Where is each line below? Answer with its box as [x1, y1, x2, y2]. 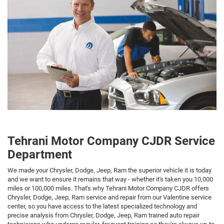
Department [7, 147, 72, 162]
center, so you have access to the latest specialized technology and [7, 202, 197, 210]
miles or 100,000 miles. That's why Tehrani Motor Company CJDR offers [7, 184, 209, 192]
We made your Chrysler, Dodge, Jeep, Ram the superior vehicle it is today [7, 166, 211, 174]
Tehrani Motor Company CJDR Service [7, 134, 215, 148]
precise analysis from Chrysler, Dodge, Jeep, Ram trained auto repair [7, 211, 199, 219]
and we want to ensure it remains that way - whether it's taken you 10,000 [7, 175, 213, 183]
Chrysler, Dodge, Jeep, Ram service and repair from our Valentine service [7, 193, 211, 201]
